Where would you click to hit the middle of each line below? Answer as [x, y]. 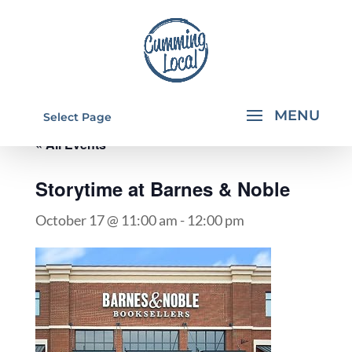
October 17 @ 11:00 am [106, 220]
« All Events [70, 144]
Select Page [77, 117]
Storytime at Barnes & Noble [162, 189]
